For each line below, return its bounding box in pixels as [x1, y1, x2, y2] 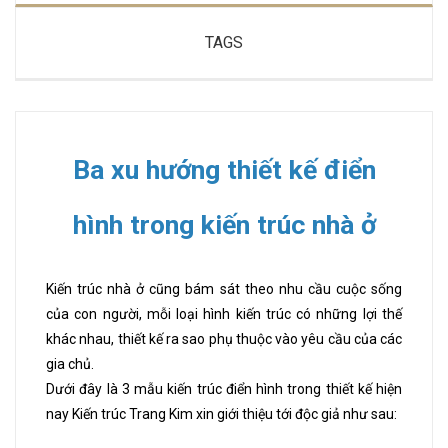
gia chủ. [46, 356, 94, 373]
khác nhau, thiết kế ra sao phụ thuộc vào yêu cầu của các [46, 331, 402, 348]
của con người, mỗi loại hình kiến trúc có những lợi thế [46, 306, 402, 323]
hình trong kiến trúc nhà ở [72, 209, 376, 242]
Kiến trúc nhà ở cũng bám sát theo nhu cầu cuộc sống [46, 281, 402, 298]
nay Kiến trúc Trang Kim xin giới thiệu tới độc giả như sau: [46, 406, 397, 423]
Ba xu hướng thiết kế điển [72, 154, 376, 187]
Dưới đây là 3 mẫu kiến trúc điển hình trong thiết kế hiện [46, 381, 402, 398]
